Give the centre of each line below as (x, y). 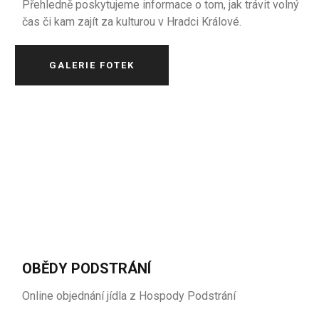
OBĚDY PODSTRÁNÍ (87, 268)
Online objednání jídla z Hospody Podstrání (129, 296)
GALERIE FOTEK (92, 65)
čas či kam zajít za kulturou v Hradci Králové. (132, 22)
